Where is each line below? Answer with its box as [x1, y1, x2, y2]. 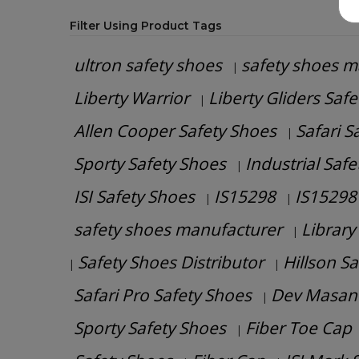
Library [301, 218, 355, 240]
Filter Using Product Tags [70, 18, 222, 33]
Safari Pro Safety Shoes [74, 284, 252, 306]
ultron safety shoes [74, 54, 222, 76]
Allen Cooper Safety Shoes [74, 119, 276, 142]
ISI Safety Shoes [74, 185, 195, 208]
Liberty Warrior [74, 87, 189, 109]
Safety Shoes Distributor [78, 251, 264, 273]
